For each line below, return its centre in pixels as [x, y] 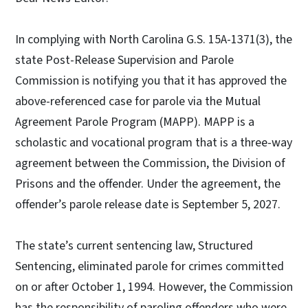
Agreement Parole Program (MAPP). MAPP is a [135, 122]
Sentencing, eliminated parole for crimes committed [150, 266]
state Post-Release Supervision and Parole [124, 60]
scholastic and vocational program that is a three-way [154, 142]
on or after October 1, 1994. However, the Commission [154, 287]
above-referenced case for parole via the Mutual [138, 101]
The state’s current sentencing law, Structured [134, 245]
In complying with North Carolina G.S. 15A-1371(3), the [154, 39]
